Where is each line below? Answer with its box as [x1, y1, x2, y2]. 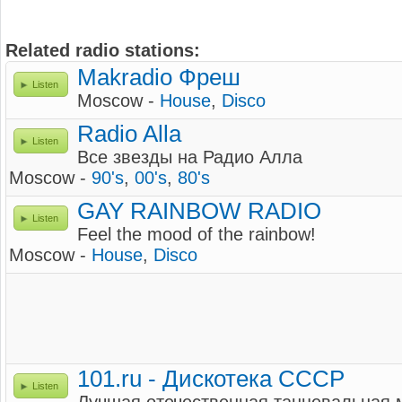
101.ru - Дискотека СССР [77, 366, 345, 391]
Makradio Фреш [77, 65, 240, 90]
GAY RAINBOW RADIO [77, 198, 321, 223]
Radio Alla [77, 121, 181, 146]
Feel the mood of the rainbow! [77, 224, 316, 244]
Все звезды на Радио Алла [77, 147, 302, 167]
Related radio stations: [5, 40, 200, 60]
